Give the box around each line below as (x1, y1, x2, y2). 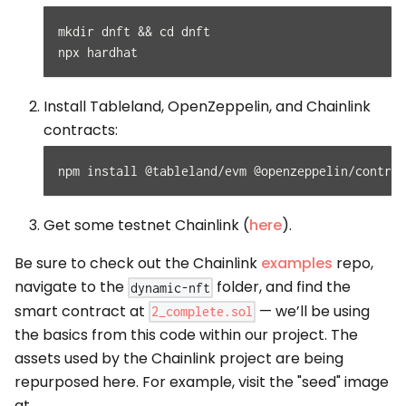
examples (261, 253, 333, 275)
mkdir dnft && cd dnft (58, 24, 210, 40)
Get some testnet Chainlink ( (43, 215, 249, 237)
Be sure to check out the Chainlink (14, 253, 261, 275)
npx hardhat (58, 44, 138, 61)
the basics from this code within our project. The (14, 324, 358, 346)
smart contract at (14, 300, 149, 322)
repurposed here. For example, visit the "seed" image (14, 372, 389, 393)
